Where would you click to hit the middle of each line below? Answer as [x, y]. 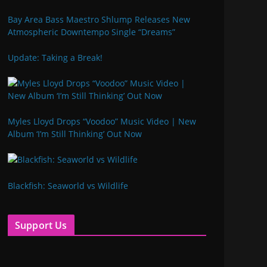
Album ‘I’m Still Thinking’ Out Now [75, 134]
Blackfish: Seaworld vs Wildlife [68, 186]
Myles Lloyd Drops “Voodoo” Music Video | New [102, 122]
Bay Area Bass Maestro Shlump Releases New [99, 19]
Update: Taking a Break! [55, 57]
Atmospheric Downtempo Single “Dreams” [91, 32]
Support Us [41, 225]
